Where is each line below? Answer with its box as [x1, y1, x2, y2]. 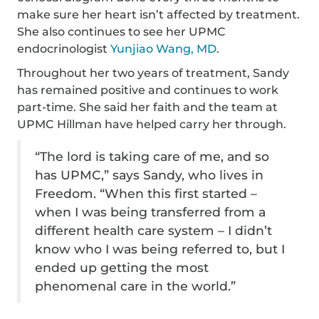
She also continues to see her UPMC [17, 24, 226, 38]
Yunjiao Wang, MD [110, 41, 217, 56]
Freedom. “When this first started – [35, 185, 258, 201]
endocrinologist [17, 41, 111, 56]
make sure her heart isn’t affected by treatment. [17, 7, 300, 21]
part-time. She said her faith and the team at [17, 100, 278, 114]
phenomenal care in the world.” [35, 278, 236, 293]
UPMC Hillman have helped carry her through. [17, 117, 287, 131]
